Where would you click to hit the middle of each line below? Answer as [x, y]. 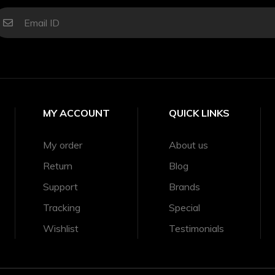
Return [58, 165]
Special [184, 207]
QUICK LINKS [199, 113]
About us [188, 145]
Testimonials [196, 228]
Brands [184, 186]
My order [63, 145]
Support [60, 186]
